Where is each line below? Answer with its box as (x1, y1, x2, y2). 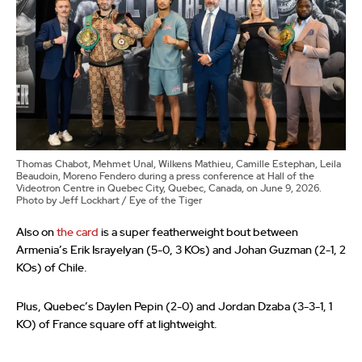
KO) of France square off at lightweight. (16, 319, 217, 331)
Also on (16, 227, 57, 239)
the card (57, 227, 99, 239)
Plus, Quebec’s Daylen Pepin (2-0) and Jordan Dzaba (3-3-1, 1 (16, 301, 332, 314)
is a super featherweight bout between (99, 227, 298, 239)
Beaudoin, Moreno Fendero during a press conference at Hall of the (16, 171, 314, 182)
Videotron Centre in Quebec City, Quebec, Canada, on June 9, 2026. (16, 183, 322, 194)
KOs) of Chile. (16, 263, 87, 275)
